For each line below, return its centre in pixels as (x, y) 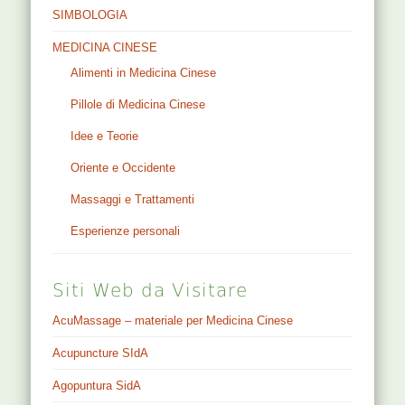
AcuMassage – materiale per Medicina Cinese (173, 320)
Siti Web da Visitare (151, 290)
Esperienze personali (126, 231)
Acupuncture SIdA (101, 353)
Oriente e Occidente (123, 167)
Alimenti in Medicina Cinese (144, 72)
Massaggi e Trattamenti (133, 199)
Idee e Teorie (105, 136)
